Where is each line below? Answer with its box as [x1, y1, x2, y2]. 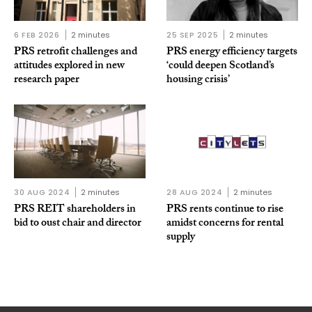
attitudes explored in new [14, 56, 125, 76]
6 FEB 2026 [14, 29, 60, 40]
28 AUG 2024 [166, 187, 223, 198]
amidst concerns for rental [166, 214, 283, 234]
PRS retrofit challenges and [14, 42, 137, 62]
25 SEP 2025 [166, 29, 219, 40]
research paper [14, 70, 79, 90]
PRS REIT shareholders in [14, 201, 136, 220]
